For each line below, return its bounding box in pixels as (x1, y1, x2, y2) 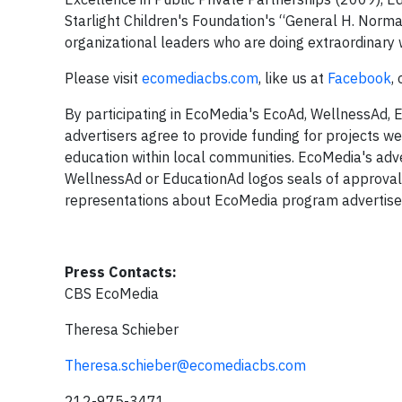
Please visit (65, 69, 142, 87)
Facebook (328, 69, 391, 87)
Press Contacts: (65, 263, 177, 281)
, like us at (258, 69, 328, 87)
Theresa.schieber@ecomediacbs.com (65, 356, 306, 374)
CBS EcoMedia (65, 284, 159, 302)
